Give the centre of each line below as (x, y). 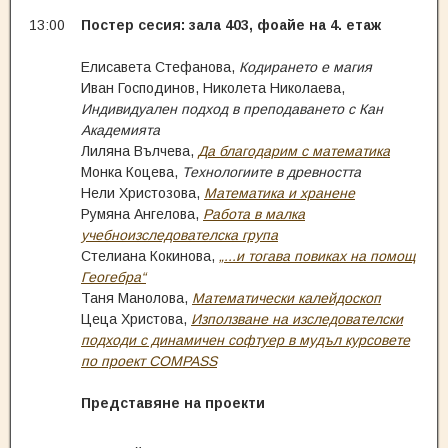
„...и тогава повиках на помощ (317, 256)
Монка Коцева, (131, 172)
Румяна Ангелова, (142, 214)
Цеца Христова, (136, 319)
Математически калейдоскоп (286, 298)
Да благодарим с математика (294, 151)
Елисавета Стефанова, (160, 67)
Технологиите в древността (271, 172)
